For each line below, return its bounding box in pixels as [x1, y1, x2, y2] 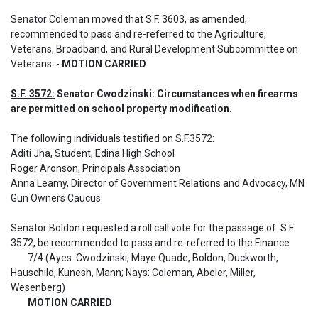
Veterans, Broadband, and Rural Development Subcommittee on [11, 43, 298, 55]
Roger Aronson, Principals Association [11, 163, 180, 174]
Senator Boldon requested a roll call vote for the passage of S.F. [11, 222, 295, 234]
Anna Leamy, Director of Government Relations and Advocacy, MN [11, 177, 305, 189]
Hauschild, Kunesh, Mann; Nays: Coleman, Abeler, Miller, [11, 267, 256, 278]
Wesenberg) [11, 282, 65, 293]
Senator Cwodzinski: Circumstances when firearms [55, 88, 298, 99]
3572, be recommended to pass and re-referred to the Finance [11, 237, 290, 248]
